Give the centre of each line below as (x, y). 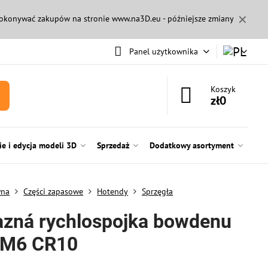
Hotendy (113, 191)
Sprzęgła (158, 191)
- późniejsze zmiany (197, 19)
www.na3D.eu (136, 19)
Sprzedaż (113, 145)
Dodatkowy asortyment (191, 145)
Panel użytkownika (163, 51)
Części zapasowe (54, 191)
